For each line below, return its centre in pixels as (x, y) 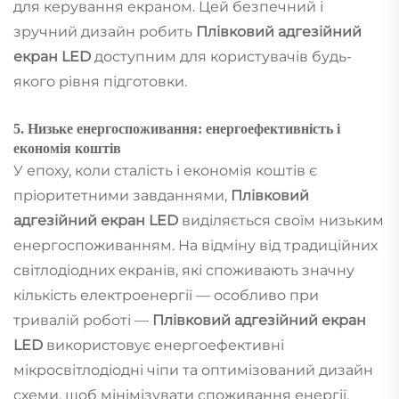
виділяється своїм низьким (283, 220)
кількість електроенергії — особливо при (166, 295)
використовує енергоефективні (165, 345)
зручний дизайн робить (105, 31)
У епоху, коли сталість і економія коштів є (165, 170)
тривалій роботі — (83, 320)
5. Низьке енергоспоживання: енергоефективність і (177, 128)
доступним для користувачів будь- (223, 56)
